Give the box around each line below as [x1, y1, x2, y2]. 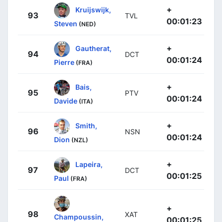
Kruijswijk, [75, 5, 111, 14]
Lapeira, [75, 160, 103, 168]
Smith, [75, 121, 97, 130]
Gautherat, [75, 44, 111, 53]
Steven [54, 19, 77, 28]
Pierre [54, 58, 74, 67]
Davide [54, 97, 77, 106]
